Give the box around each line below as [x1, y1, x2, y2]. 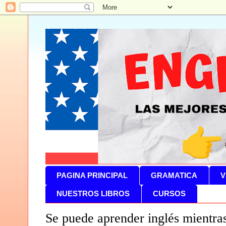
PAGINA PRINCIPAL [56, 171, 128, 180]
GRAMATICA [151, 171, 198, 180]
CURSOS [153, 189, 186, 198]
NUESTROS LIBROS [56, 189, 130, 198]
